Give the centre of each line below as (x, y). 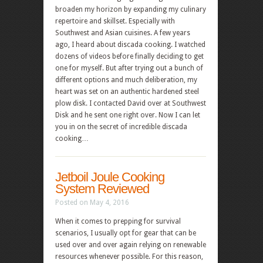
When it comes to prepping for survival (118, 221)
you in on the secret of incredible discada (121, 127)
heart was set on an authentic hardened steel (127, 92)
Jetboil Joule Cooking (110, 177)
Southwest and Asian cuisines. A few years (123, 33)
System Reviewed (102, 189)
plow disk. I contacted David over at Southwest (131, 103)
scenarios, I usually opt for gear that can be (126, 233)
